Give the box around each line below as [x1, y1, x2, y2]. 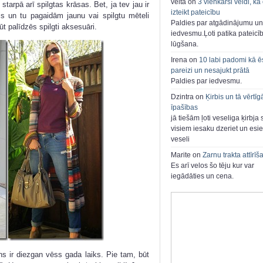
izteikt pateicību [171, 8, 220, 17]
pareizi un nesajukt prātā [171, 66, 249, 75]
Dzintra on [171, 93, 205, 102]
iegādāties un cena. [171, 172, 234, 181]
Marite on [171, 151, 203, 160]
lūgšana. [171, 40, 198, 49]
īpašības [171, 103, 198, 112]
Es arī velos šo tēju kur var [171, 161, 254, 170]
